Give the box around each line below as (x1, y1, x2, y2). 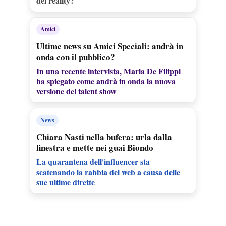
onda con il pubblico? (36, 50, 115, 63)
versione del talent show (36, 85, 117, 97)
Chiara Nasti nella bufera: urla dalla (36, 130, 172, 143)
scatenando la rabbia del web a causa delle (36, 165, 180, 178)
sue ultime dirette (36, 176, 95, 188)
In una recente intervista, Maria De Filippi (36, 65, 181, 77)
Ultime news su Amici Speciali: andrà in (36, 39, 183, 52)
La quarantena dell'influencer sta (36, 155, 150, 167)
